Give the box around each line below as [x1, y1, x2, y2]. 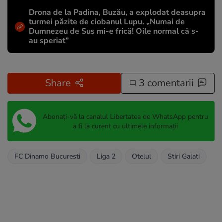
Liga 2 [97, 152, 115, 162]
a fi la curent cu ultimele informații [72, 121, 178, 131]
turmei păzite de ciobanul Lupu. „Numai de [29, 16, 185, 28]
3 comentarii [136, 76, 194, 90]
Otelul [132, 152, 151, 162]
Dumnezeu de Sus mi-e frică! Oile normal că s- [29, 26, 199, 37]
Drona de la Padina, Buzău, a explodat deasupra [29, 7, 206, 18]
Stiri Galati [167, 152, 200, 162]
